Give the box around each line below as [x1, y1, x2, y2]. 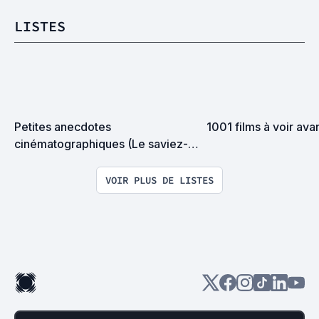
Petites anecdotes [14, 119, 111, 134]
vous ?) [14, 153, 53, 168]
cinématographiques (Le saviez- [14, 136, 188, 151]
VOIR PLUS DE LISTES [105, 173, 214, 187]
